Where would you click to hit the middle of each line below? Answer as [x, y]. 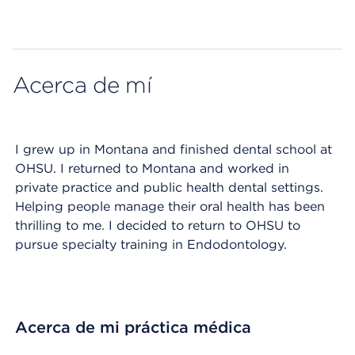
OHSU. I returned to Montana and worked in [152, 168]
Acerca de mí [82, 85]
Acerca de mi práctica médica [133, 327]
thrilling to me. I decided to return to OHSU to [158, 225]
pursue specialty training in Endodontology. [151, 244]
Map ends [43, 26]
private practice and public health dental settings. [169, 187]
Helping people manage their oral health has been [170, 206]
